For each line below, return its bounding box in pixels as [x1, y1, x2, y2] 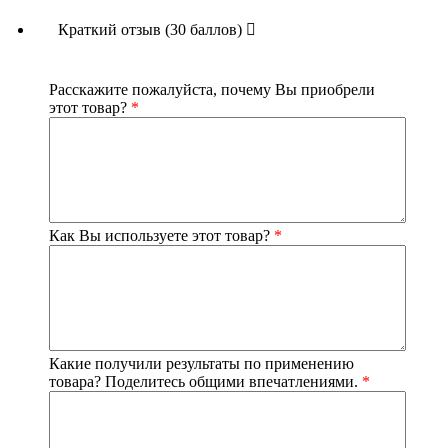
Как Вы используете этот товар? [49, 226, 274, 244]
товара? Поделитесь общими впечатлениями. [49, 372, 362, 390]
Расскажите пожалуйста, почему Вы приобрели [49, 80, 375, 98]
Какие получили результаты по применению [49, 354, 354, 372]
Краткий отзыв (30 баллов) [58, 20, 246, 38]
